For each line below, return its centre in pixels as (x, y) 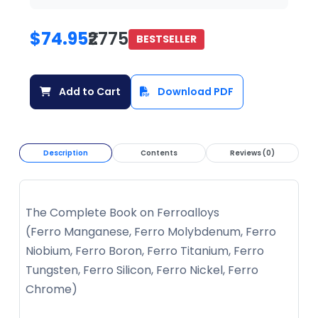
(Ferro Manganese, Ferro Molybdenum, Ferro (151, 232)
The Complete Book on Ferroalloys (122, 213)
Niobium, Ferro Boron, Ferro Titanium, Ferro (145, 251)
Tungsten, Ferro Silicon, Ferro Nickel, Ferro (142, 270)
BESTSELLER (167, 39)
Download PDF (195, 92)
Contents (159, 153)
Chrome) (53, 290)
